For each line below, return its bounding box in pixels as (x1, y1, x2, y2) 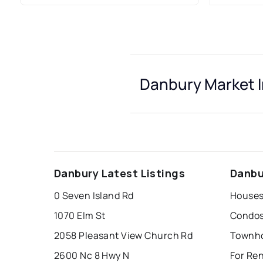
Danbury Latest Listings (54, 166, 186, 181)
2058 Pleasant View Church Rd (54, 229, 193, 242)
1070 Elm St (54, 209, 106, 222)
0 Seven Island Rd (54, 189, 134, 203)
